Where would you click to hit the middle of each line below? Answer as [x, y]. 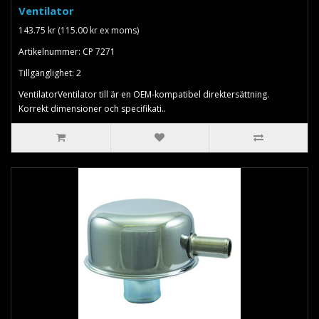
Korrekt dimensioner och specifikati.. [92, 108]
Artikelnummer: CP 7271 [67, 51]
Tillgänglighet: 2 [50, 73]
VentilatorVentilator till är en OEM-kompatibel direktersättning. [144, 94]
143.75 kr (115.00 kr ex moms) [79, 30]
